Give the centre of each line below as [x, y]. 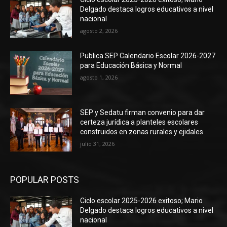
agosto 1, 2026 [99, 78]
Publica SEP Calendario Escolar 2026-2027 [148, 56]
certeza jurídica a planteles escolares [139, 122]
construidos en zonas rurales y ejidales [142, 132]
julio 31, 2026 [98, 144]
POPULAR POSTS [45, 179]
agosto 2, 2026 [99, 30]
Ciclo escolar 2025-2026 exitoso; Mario [142, 200]
